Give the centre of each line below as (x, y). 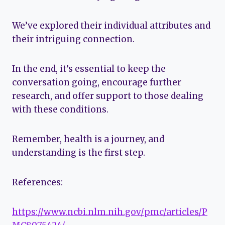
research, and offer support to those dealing (108, 96)
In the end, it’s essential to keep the (89, 69)
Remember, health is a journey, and (88, 139)
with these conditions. (60, 109)
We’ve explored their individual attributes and (111, 25)
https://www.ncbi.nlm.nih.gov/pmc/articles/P (110, 212)
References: (37, 182)
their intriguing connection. (73, 39)
